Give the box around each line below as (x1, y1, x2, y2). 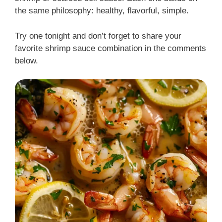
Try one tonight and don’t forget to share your (15, 31, 181, 41)
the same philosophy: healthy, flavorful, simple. (15, 6, 189, 16)
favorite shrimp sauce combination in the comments (15, 43, 206, 53)
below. (15, 55, 38, 65)
